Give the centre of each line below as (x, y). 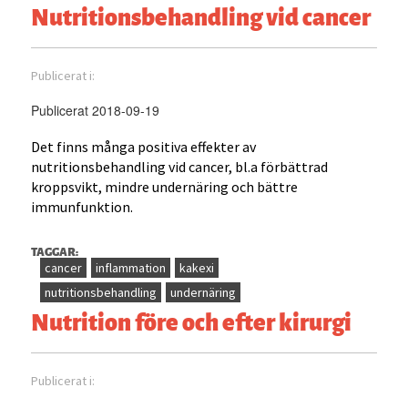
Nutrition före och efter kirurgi (192, 321)
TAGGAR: (55, 251)
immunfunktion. (82, 207)
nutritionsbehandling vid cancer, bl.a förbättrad (180, 167)
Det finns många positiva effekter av (144, 147)
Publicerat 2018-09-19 (96, 111)
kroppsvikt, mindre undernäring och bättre (165, 187)
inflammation (131, 268)
